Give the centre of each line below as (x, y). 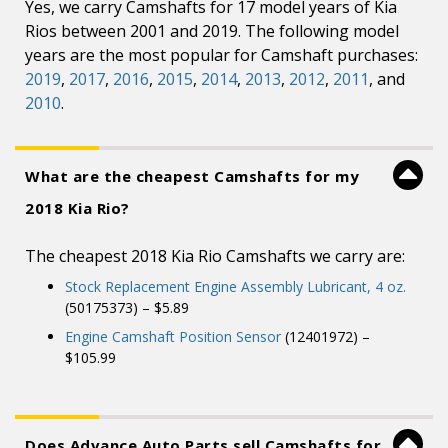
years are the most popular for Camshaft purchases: (221, 55)
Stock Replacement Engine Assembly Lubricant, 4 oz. (235, 286)
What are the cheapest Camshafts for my (192, 176)
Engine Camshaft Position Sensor (173, 336)
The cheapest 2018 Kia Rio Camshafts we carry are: (215, 256)
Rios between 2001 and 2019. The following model (212, 31)
